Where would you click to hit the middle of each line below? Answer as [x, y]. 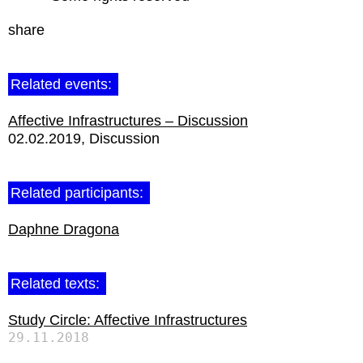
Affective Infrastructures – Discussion [128, 121]
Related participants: [79, 193]
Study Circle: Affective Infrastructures [128, 320]
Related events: [63, 84]
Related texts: [57, 284]
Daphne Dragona [64, 229]
